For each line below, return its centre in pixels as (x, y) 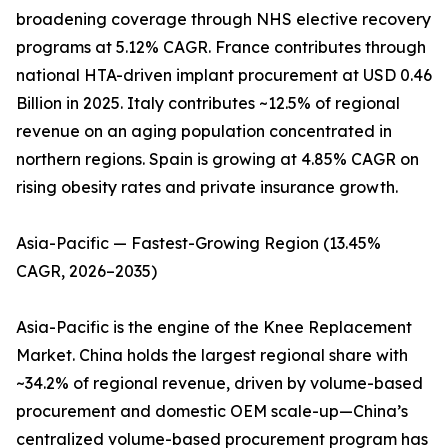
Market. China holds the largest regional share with (212, 355)
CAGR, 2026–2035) (86, 271)
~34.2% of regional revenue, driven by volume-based (219, 383)
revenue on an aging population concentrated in (204, 131)
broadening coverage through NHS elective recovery (223, 19)
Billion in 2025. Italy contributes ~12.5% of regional (208, 103)
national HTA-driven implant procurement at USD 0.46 (224, 75)
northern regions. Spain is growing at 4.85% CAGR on (217, 159)
